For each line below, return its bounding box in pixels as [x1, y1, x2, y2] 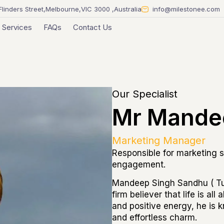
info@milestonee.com [152, 5, 220, 13]
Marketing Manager [112, 134, 205, 147]
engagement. [112, 159, 165, 170]
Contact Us [73, 22, 112, 32]
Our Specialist [112, 88, 177, 100]
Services [2, 22, 32, 32]
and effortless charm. [112, 212, 197, 223]
